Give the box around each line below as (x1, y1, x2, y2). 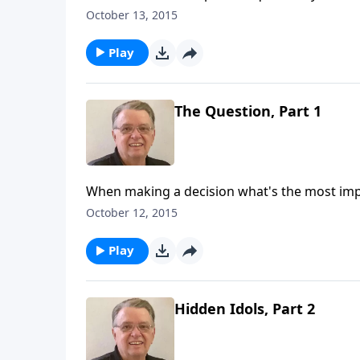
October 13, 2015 (86, 6, 178, 22)
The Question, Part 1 (174, 100, 321, 121)
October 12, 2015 (86, 205, 178, 221)
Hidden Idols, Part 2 (174, 299, 315, 319)
